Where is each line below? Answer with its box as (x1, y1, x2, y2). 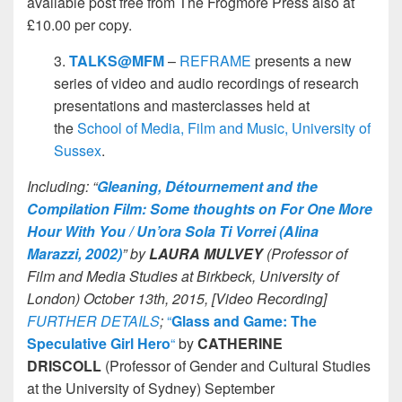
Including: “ (27, 175, 97, 197)
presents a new (251, 49, 352, 71)
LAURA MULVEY (149, 242, 263, 264)
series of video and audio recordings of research (54, 72, 359, 93)
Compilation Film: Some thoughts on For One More (27, 197, 372, 219)
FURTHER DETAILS (27, 310, 160, 331)
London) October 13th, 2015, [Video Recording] (27, 287, 327, 309)
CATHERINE (197, 332, 283, 354)
